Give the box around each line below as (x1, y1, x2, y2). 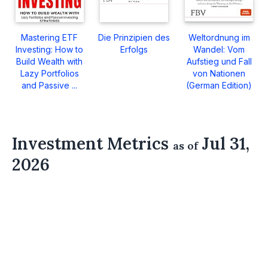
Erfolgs (120, 44, 148, 55)
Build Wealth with (16, 56, 83, 67)
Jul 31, (198, 133, 249, 155)
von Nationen (193, 68, 246, 79)
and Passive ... (22, 80, 78, 91)
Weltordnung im (188, 32, 250, 43)
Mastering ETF (21, 32, 78, 43)
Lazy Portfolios (20, 68, 79, 79)
